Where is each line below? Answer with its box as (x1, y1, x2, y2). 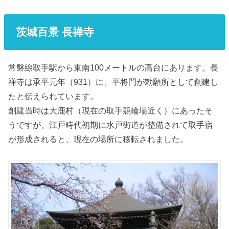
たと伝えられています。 (8, 91, 99, 101)
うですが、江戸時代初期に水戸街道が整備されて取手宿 (8, 120, 213, 130)
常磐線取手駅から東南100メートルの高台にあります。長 (8, 63, 219, 73)
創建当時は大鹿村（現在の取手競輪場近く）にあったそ (8, 106, 213, 116)
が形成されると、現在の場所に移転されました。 (8, 134, 189, 144)
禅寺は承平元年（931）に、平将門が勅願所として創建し (8, 77, 219, 87)
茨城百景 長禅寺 (15, 26, 94, 38)
